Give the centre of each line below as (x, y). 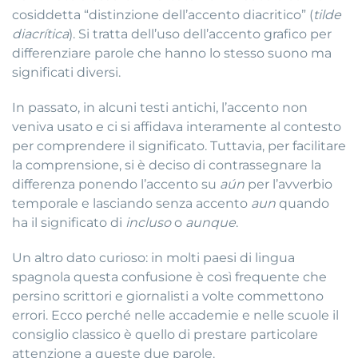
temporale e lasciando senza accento (131, 204)
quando (302, 204)
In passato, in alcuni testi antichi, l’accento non (160, 108)
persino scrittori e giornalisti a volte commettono (168, 296)
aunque (211, 223)
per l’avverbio (288, 185)
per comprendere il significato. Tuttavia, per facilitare (179, 146)
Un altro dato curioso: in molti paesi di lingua (153, 258)
